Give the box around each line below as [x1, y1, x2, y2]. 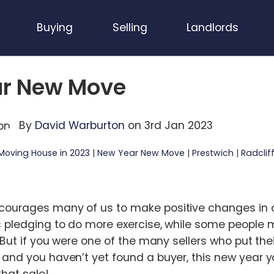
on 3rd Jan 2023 [127, 118, 213, 133]
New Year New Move [97, 147, 185, 160]
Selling [112, 20, 147, 35]
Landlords [187, 20, 239, 35]
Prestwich [192, 147, 234, 160]
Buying [36, 20, 73, 35]
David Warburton [34, 118, 128, 133]
